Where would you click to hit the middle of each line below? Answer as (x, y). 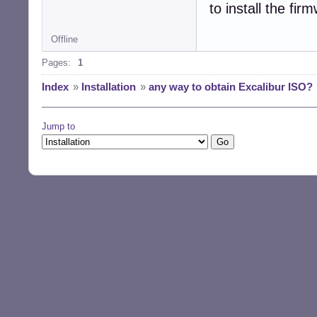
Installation (109, 87)
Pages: (56, 63)
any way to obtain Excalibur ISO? (231, 87)
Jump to (58, 127)
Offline (64, 40)
